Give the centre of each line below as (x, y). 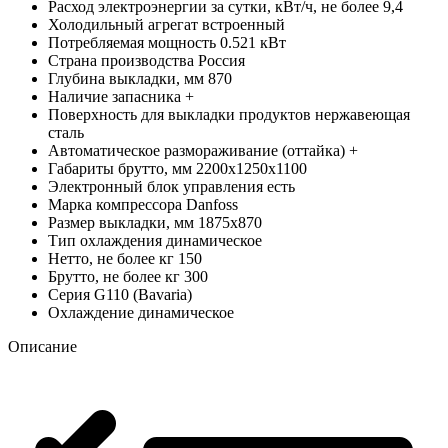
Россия (221, 60)
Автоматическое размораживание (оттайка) (196, 150)
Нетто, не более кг (111, 258)
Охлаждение (91, 312)
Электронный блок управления (155, 186)
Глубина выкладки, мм (126, 78)
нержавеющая (362, 114)
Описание (42, 346)
